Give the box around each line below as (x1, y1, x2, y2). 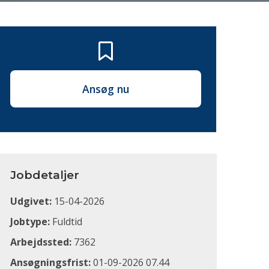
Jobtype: (10, 215, 50, 228)
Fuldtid (50, 215, 82, 228)
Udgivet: (10, 195, 52, 208)
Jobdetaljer (10, 168, 79, 182)
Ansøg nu (82, 82, 130, 96)
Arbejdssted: (10, 235, 71, 249)
